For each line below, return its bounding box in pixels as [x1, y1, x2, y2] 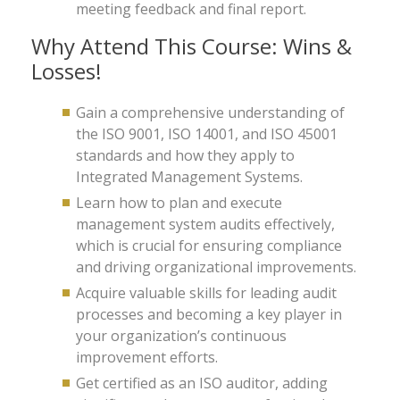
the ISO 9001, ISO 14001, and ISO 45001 [76, 124, 337, 144]
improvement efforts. [76, 347, 218, 367]
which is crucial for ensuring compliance [76, 236, 342, 255]
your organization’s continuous [76, 326, 287, 346]
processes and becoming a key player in [76, 304, 342, 324]
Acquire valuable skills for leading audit [76, 283, 337, 303]
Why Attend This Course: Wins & [31, 31, 352, 61]
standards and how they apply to [76, 146, 295, 165]
